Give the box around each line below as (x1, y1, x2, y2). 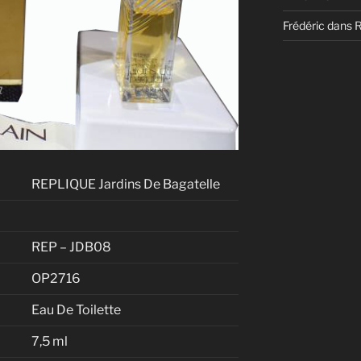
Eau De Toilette (31, 302, 121, 318)
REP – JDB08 (31, 239, 111, 255)
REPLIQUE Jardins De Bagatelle (31, 176, 220, 193)
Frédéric (282, 19, 325, 33)
